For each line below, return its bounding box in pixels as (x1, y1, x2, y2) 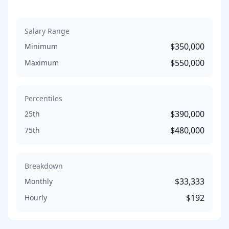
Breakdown (25, 161, 63, 171)
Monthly (25, 176, 53, 186)
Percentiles (25, 94, 62, 103)
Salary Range (25, 26, 70, 36)
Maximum (25, 58, 59, 67)
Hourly (25, 193, 47, 202)
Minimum (25, 41, 58, 51)
